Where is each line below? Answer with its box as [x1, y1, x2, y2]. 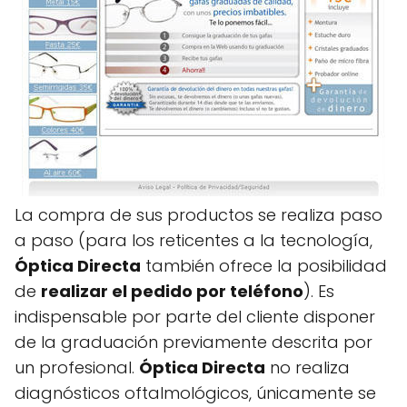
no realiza [265, 356, 350, 379]
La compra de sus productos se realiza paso [15, 203, 382, 226]
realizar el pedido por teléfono [41, 280, 303, 303]
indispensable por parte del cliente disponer [15, 305, 375, 328]
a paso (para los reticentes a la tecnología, [15, 229, 372, 252]
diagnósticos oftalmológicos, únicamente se [15, 382, 376, 404]
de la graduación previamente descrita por [15, 331, 372, 353]
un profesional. [15, 356, 139, 379]
